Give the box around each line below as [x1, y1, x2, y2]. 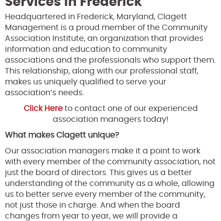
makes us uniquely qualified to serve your [5, 77, 166, 86]
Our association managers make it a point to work [5, 147, 200, 155]
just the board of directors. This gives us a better [5, 168, 192, 177]
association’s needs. [5, 88, 84, 97]
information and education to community [5, 45, 167, 53]
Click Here [23, 104, 63, 112]
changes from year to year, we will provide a [5, 212, 178, 220]
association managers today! [52, 115, 169, 123]
